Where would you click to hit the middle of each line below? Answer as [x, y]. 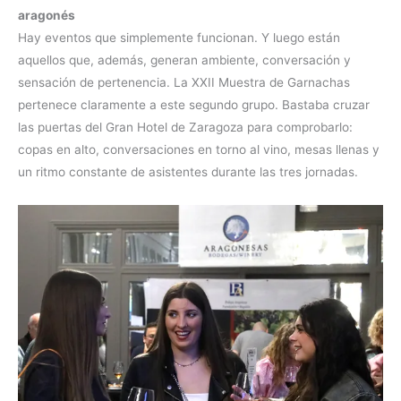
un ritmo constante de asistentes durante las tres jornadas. [188, 172]
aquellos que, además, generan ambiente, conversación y [184, 60]
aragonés [47, 16]
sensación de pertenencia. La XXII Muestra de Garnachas [184, 83]
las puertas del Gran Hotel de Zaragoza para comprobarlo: [185, 128]
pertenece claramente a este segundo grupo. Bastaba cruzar [194, 105]
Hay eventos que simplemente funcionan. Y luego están [179, 38]
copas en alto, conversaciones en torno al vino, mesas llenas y [199, 150]
